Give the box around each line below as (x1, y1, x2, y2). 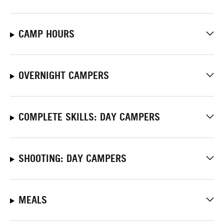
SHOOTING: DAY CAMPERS (18, 152, 126, 165)
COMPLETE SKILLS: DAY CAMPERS (18, 111, 160, 123)
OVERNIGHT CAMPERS (18, 69, 109, 82)
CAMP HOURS (18, 28, 74, 40)
